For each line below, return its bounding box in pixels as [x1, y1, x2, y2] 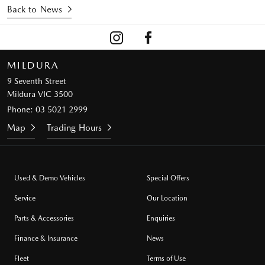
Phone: [7, 104, 35, 114]
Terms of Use [147, 254, 186, 263]
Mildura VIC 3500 [7, 89, 73, 99]
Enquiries [147, 214, 175, 222]
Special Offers [147, 173, 189, 182]
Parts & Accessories [14, 214, 74, 222]
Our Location [147, 193, 188, 202]
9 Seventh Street [7, 76, 66, 86]
